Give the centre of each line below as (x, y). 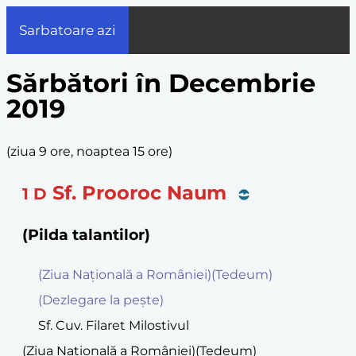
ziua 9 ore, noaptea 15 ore (89, 151)
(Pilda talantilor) (86, 234)
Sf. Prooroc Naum (139, 192)
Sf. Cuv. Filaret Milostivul (114, 326)
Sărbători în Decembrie (161, 83)
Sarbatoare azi (68, 30)
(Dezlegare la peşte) (101, 300)
